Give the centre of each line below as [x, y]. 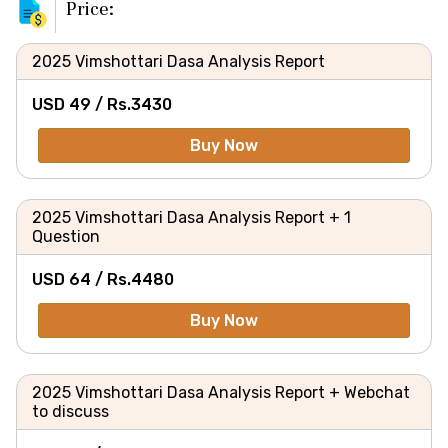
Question [66, 236]
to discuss [70, 411]
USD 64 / [69, 279]
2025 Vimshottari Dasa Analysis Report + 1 [191, 217]
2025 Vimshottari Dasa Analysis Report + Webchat [221, 392]
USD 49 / [69, 104]
